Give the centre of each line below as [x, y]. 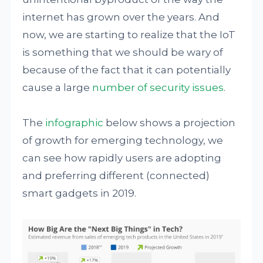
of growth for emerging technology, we [123, 140]
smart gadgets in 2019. [80, 193]
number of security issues [158, 87]
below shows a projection [170, 123]
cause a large [58, 87]
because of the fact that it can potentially [127, 70]
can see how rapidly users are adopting [122, 158]
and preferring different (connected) [116, 176]
